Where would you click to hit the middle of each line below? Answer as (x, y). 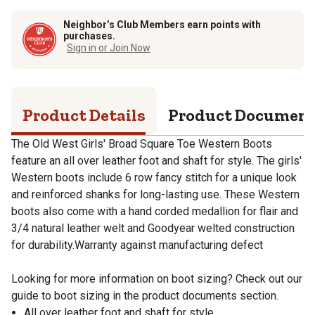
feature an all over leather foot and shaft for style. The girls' (156, 160)
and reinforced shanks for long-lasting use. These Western (155, 194)
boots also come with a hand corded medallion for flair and (155, 211)
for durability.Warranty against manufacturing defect (137, 245)
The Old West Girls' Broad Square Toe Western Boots (142, 143)
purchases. (89, 36)
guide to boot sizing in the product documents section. (145, 295)
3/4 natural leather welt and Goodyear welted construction (153, 228)
